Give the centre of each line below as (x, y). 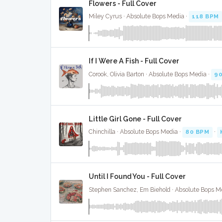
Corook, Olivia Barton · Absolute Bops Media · (150, 74)
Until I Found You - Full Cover (137, 177)
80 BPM (197, 132)
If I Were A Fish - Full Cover (134, 61)
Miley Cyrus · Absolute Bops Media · (139, 17)
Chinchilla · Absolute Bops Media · (136, 132)
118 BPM (205, 17)
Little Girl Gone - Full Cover (135, 119)
